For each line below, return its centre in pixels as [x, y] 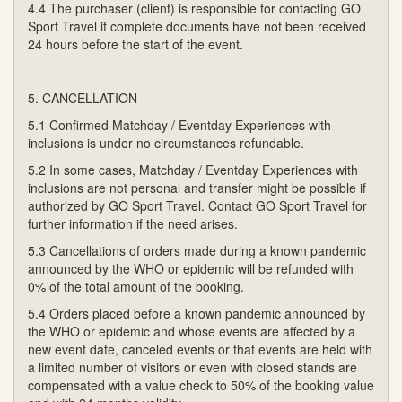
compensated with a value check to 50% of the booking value [201, 385]
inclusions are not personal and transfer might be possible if [197, 187]
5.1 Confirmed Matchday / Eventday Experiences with [179, 124]
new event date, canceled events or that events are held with [200, 349]
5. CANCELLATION [83, 97]
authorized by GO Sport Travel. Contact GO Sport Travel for [197, 205]
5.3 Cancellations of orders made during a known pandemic [197, 250]
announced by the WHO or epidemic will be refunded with [191, 268]
